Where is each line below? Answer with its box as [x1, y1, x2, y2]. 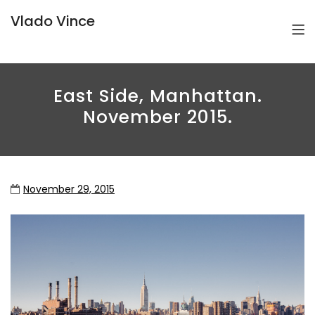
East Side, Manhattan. [53, 84, 262, 108]
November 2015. [82, 105, 233, 129]
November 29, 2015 [23, 182, 115, 196]
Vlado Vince [11, 11, 95, 31]
